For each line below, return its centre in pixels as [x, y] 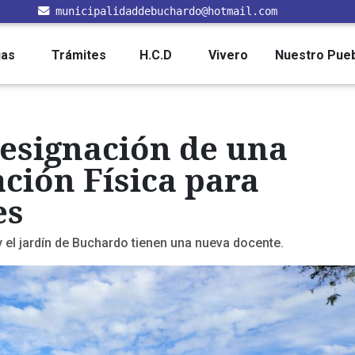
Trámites [79, 55]
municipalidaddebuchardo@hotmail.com [166, 11]
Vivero [228, 55]
